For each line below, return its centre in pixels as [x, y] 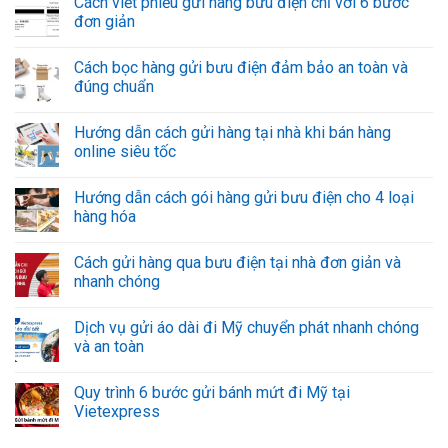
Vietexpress [117, 411]
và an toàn [109, 346]
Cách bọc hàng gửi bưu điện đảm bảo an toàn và [241, 67]
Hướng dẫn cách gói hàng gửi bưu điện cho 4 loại [244, 197]
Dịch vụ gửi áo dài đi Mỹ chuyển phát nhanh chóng [246, 327]
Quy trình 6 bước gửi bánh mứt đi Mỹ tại [212, 392]
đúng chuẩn [114, 86]
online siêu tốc [125, 151]
